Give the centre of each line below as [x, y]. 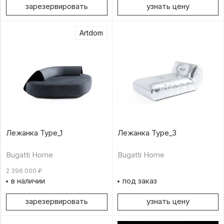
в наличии [28, 180]
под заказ [139, 180]
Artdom [91, 33]
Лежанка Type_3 [147, 132]
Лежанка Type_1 [34, 132]
